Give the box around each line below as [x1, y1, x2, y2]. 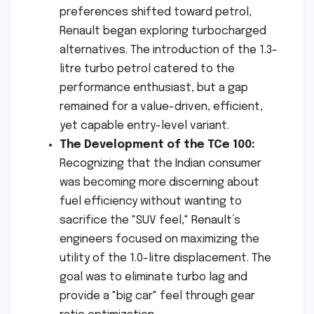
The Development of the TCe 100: [60, 138, 255, 151]
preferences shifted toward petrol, [60, 6, 252, 18]
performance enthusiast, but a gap [60, 81, 248, 94]
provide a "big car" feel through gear [60, 289, 255, 302]
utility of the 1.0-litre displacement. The [60, 252, 271, 264]
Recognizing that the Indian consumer [60, 157, 261, 170]
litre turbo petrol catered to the [60, 62, 235, 75]
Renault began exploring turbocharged [60, 25, 266, 37]
